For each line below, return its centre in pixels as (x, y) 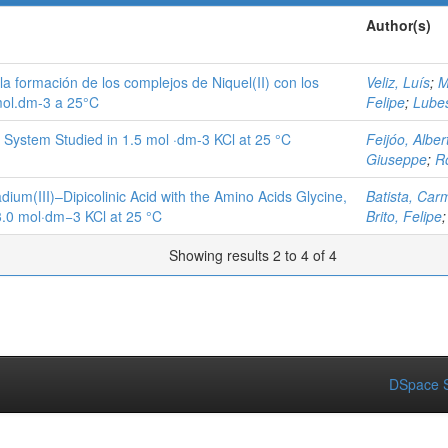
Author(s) (398, 25)
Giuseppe (396, 159)
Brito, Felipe (404, 216)
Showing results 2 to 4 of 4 (255, 255)
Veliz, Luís (398, 82)
